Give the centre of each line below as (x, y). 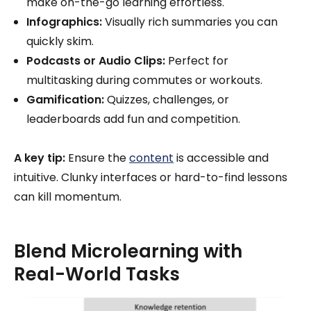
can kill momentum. (68, 196)
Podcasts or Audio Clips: (96, 60)
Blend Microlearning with (128, 251)
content (151, 158)
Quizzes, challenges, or (167, 99)
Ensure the (97, 158)
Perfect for (197, 60)
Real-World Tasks (97, 274)
